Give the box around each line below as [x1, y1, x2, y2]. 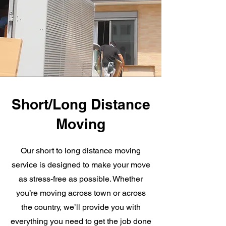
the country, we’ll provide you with [21, 202, 141, 212]
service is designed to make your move [11, 160, 150, 169]
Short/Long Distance [11, 96, 150, 112]
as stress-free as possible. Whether [19, 174, 143, 184]
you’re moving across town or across [16, 188, 146, 198]
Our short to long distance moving [21, 146, 141, 155]
